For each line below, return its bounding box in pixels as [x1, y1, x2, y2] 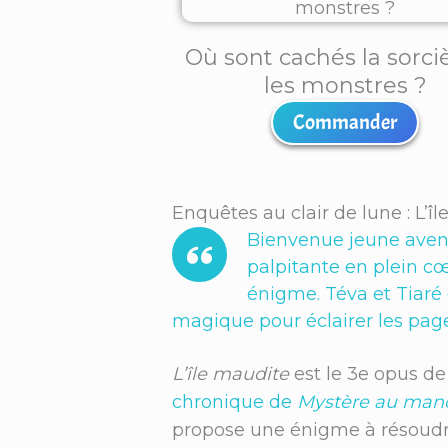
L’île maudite [172, 362, 289, 385]
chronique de [172, 390, 297, 413]
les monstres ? [263, 71, 427, 99]
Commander [293, 108, 398, 135]
